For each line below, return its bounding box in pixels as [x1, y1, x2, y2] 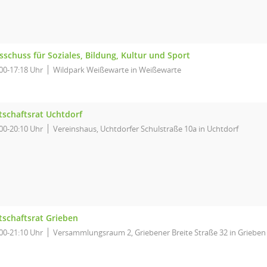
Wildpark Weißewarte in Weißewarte [53, 64, 181, 75]
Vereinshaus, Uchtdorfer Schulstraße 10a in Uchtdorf [53, 123, 238, 134]
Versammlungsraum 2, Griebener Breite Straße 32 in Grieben [53, 227, 266, 238]
